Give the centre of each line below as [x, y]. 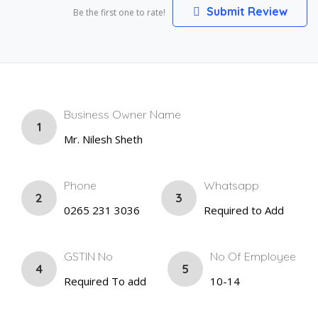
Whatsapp [231, 185]
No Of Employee [253, 256]
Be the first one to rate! [119, 12]
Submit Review [245, 11]
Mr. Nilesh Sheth [103, 139]
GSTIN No [88, 256]
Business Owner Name [122, 114]
